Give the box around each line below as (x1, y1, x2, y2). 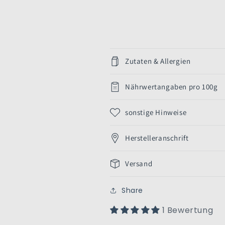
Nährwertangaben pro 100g (125, 81, 218, 91)
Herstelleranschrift (125, 133, 189, 143)
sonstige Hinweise (125, 107, 187, 117)
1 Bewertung (162, 204, 213, 216)
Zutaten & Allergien (125, 56, 191, 66)
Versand (125, 158, 153, 168)
